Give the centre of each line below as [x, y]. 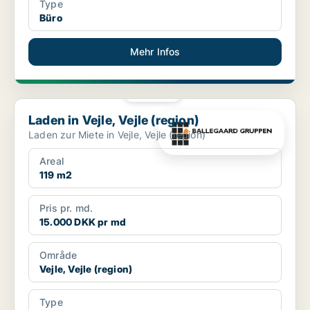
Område [58, 255]
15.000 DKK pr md [83, 222]
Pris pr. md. [66, 208]
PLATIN [157, 92]
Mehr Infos [155, 52]
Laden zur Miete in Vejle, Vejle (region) [117, 135]
